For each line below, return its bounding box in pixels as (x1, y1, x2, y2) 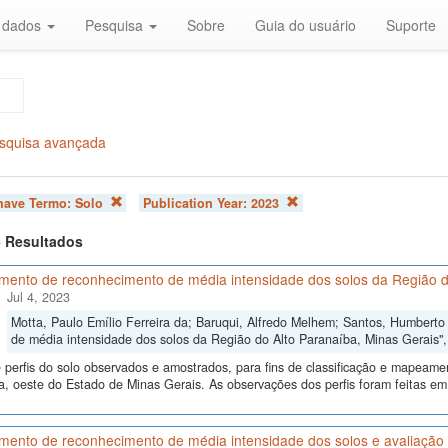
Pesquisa (85, 15, 147, 35)
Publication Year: (142, 194, 251, 212)
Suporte (386, 15, 436, 35)
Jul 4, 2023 (6, 288, 70, 307)
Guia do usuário (255, 15, 356, 35)
